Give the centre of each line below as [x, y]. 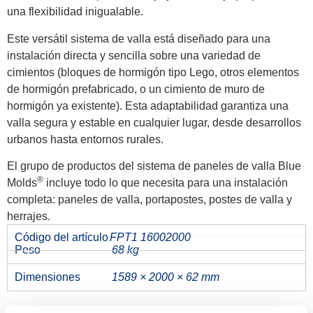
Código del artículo [61, 238]
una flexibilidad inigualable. [75, 12]
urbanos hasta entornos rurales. [85, 139]
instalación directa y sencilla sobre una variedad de [134, 55]
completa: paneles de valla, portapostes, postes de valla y [150, 199]
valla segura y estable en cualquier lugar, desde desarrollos [154, 122]
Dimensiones [48, 277]
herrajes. [29, 216]
